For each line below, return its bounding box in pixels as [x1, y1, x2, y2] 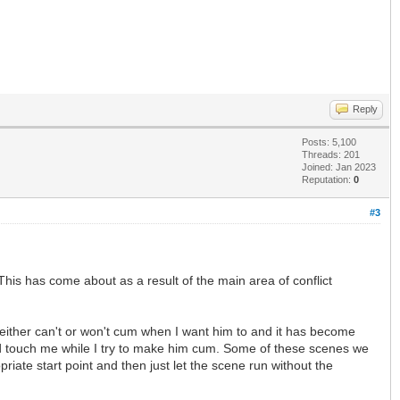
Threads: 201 [302, 148, 360, 160]
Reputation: [302, 173, 354, 185]
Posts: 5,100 [302, 136, 356, 147]
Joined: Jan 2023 [302, 161, 376, 172]
